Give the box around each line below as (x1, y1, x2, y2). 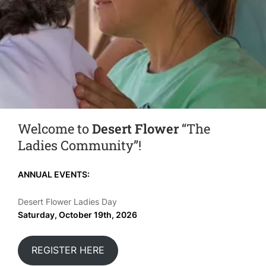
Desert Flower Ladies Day (18, 196, 117, 207)
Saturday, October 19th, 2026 (18, 209, 137, 220)
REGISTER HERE (31, 245, 104, 256)
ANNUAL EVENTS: (18, 169, 90, 179)
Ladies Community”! (18, 136, 141, 154)
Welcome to (18, 119, 92, 137)
